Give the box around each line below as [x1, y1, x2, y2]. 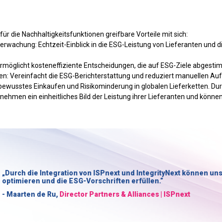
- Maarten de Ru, [2, 190, 59, 199]
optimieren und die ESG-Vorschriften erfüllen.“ [2, 177, 163, 185]
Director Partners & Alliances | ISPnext [59, 190, 190, 199]
